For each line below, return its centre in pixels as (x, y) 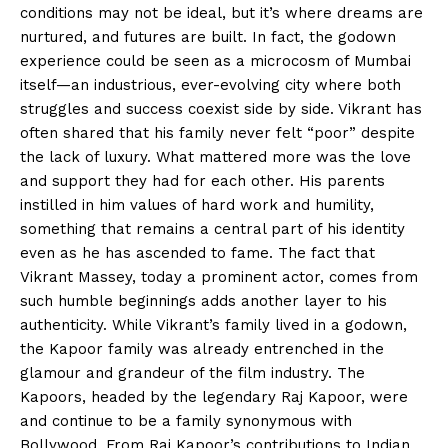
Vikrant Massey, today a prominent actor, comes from (219, 276)
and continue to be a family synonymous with (186, 420)
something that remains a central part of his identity (212, 228)
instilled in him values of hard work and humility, (197, 204)
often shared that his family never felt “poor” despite (217, 132)
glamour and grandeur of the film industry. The (192, 372)
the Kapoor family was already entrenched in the (202, 348)
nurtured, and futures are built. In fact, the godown (208, 36)
